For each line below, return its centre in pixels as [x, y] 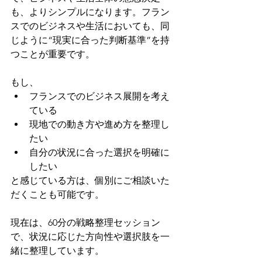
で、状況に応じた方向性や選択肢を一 [90, 237]
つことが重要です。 [53, 54]
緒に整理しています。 [57, 251]
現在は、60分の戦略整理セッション [85, 223]
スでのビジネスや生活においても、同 [90, 26]
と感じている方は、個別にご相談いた [90, 181]
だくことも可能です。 [57, 195]
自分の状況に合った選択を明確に [99, 153]
